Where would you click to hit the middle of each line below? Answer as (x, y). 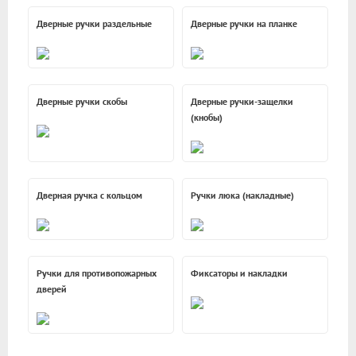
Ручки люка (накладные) (242, 195)
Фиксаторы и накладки (239, 273)
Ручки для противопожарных (97, 273)
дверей (52, 289)
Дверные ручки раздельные (94, 24)
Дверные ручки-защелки (242, 102)
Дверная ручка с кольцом (89, 195)
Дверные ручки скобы (82, 102)
